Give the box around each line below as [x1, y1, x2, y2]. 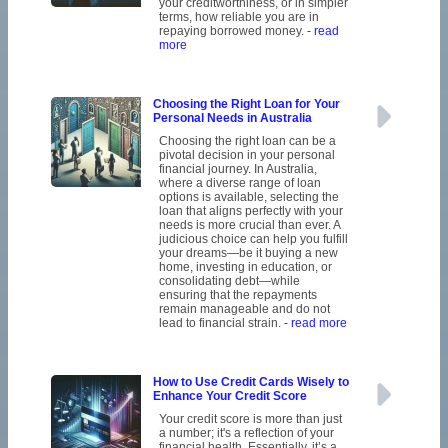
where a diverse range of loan [158, 176, 321, 191]
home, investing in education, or [158, 260, 332, 275]
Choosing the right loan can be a [158, 134, 336, 149]
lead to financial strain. [158, 316, 284, 331]
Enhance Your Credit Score [152, 389, 307, 404]
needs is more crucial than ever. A [158, 218, 340, 233]
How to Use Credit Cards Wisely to [152, 375, 349, 390]
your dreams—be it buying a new [158, 246, 338, 261]
